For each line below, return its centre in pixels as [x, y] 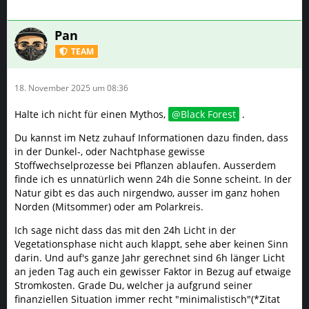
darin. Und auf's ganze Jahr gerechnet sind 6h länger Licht [150, 258]
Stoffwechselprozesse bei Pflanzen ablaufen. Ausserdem [145, 165]
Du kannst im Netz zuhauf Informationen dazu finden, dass [151, 138]
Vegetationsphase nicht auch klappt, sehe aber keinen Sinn [151, 244]
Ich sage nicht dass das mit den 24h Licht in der [125, 230]
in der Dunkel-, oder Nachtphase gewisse [110, 151]
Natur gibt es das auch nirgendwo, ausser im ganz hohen [147, 193]
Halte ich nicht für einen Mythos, [91, 114]
